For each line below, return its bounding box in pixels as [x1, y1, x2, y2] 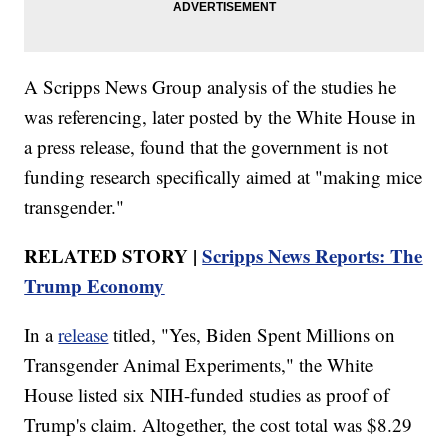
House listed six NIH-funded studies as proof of [24, 382, 390, 408]
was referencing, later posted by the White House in [24, 104, 417, 130]
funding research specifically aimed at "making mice [24, 164, 423, 190]
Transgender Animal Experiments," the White [24, 352, 374, 378]
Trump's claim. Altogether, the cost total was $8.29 [24, 412, 413, 438]
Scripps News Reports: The [202, 242, 423, 270]
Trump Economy [24, 272, 165, 300]
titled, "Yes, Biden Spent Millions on [108, 322, 396, 348]
